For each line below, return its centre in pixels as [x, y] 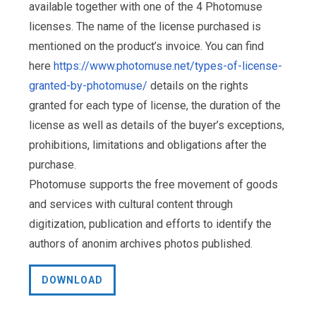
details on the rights [198, 86]
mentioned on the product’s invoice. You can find [146, 47]
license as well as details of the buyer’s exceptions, [157, 126]
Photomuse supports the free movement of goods [153, 185]
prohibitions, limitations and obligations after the [148, 145]
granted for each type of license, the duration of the [155, 106]
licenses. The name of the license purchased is [145, 27]
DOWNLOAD [72, 280]
